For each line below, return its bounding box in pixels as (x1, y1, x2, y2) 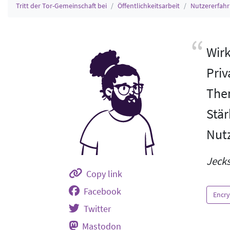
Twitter (84, 203, 111, 215)
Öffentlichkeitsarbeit (118, 1, 180, 10)
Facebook (84, 186, 121, 197)
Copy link (86, 168, 122, 180)
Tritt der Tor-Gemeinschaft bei (16, 1, 107, 10)
